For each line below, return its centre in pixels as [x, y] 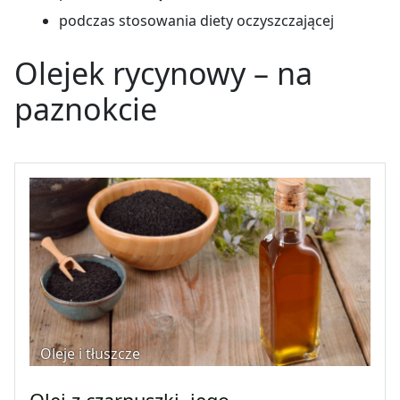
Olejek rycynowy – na [163, 74]
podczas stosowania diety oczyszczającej [196, 21]
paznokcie [86, 109]
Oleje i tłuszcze [90, 354]
